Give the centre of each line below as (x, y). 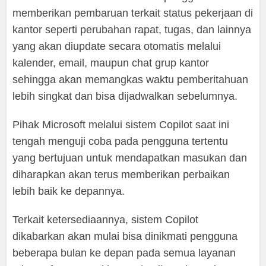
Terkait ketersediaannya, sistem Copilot (106, 220)
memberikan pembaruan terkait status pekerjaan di (133, 13)
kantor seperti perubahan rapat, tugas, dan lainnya (132, 30)
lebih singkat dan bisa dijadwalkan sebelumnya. (125, 96)
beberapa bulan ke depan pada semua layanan (124, 253)
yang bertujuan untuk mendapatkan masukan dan (130, 158)
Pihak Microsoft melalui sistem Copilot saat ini (121, 125)
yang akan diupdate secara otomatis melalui (117, 47)
